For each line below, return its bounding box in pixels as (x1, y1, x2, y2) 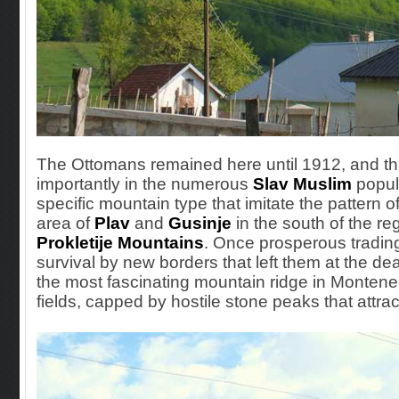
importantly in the (37, 175, 171, 193)
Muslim (289, 175, 352, 193)
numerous (171, 175, 253, 193)
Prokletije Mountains (37, 233, 204, 252)
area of (37, 214, 94, 232)
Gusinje (168, 214, 232, 232)
